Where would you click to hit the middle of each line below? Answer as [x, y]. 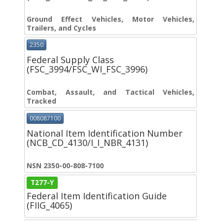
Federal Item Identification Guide [97, 196]
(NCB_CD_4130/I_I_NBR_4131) [87, 142]
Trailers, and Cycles [61, 28]
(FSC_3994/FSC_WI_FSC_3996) [87, 69]
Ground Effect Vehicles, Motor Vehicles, [110, 19]
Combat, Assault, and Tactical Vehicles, [110, 92]
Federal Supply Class [70, 60]
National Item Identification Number [105, 133]
